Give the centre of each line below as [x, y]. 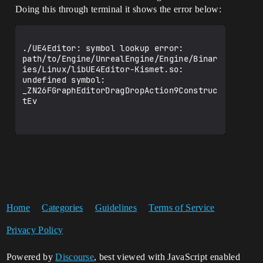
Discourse [75, 257]
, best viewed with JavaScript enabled [167, 257]
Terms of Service [182, 208]
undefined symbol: [64, 80]
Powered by [31, 257]
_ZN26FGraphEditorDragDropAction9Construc [120, 90]
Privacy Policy [35, 230]
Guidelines [116, 208]
